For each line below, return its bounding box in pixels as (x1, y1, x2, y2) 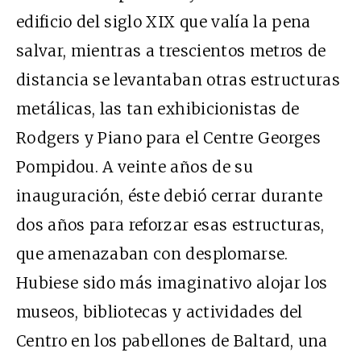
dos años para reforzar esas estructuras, (16, 215, 325, 234)
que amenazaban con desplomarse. (16, 244, 288, 263)
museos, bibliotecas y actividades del (16, 302, 303, 322)
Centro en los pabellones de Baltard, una (16, 331, 328, 351)
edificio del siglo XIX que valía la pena (16, 12, 311, 31)
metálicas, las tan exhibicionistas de (16, 99, 300, 118)
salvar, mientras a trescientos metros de (16, 41, 326, 60)
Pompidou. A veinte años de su (16, 157, 253, 176)
